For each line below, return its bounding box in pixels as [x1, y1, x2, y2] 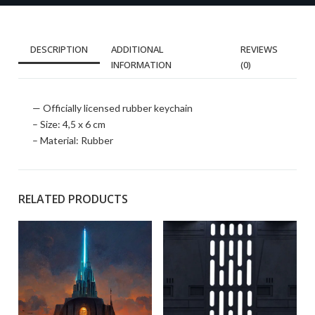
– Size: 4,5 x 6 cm [32, 118, 105, 130]
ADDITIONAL [111, 43, 163, 56]
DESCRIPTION [30, 43, 88, 56]
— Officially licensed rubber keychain [32, 102, 193, 114]
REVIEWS [240, 43, 278, 56]
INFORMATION [111, 58, 172, 71]
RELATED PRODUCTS [18, 191, 128, 207]
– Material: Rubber [32, 134, 113, 146]
